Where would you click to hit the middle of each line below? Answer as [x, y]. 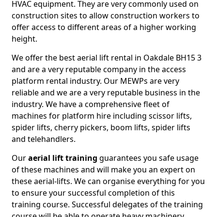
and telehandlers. [44, 139]
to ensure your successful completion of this [93, 193]
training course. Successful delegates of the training [107, 205]
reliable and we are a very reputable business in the [106, 93]
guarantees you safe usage [148, 158]
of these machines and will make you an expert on [103, 170]
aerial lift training [63, 158]
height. [24, 39]
